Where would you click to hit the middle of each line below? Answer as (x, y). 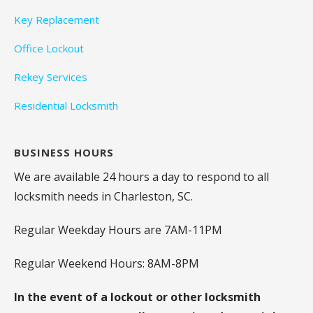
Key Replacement (57, 19)
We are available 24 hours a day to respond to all (141, 176)
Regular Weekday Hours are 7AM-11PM (118, 230)
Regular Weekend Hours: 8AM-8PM (107, 263)
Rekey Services (51, 77)
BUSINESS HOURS (64, 152)
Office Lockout (49, 48)
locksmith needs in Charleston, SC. (103, 196)
